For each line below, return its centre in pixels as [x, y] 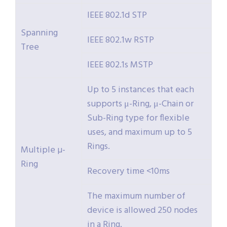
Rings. [99, 147]
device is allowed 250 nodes [142, 211]
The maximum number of [136, 197]
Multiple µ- [43, 150]
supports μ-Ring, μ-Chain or [140, 104]
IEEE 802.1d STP [117, 16]
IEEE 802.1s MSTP [120, 65]
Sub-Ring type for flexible [138, 119]
